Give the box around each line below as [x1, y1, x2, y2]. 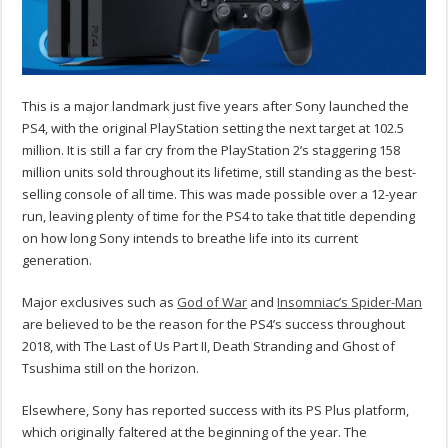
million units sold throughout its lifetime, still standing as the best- [22, 162, 417, 181]
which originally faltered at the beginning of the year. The [22, 422, 368, 441]
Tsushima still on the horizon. [22, 358, 200, 377]
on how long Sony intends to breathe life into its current [22, 228, 359, 247]
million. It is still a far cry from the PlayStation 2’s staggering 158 [22, 140, 401, 159]
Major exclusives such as [22, 292, 178, 311]
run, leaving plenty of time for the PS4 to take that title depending [22, 206, 416, 225]
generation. [22, 250, 93, 269]
